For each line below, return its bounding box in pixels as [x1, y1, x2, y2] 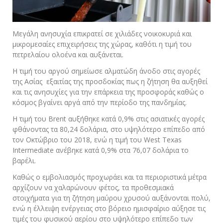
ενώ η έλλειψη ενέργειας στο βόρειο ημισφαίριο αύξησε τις [12, 204, 206, 214]
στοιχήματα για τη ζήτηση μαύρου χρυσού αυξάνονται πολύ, [12, 193, 211, 203]
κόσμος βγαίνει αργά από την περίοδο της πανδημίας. [12, 98, 187, 108]
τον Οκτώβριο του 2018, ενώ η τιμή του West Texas [12, 135, 182, 145]
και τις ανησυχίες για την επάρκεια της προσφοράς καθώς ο [12, 87, 204, 97]
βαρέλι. [12, 156, 36, 166]
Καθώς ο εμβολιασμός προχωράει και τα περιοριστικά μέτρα [12, 172, 207, 182]
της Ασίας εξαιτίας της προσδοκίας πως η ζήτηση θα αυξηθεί [12, 77, 208, 87]
